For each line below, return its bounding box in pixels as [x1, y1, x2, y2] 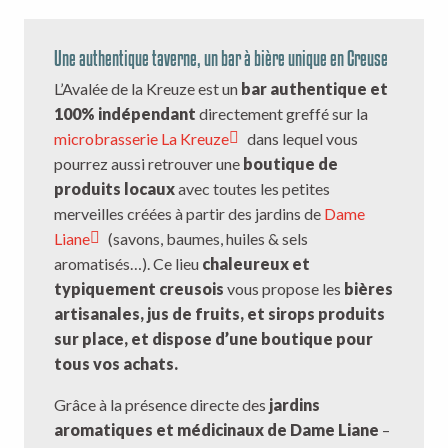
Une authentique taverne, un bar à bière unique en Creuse [54, 47, 388, 71]
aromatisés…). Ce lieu [54, 254, 202, 274]
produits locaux [54, 179, 175, 199]
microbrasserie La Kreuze [54, 129, 229, 149]
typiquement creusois [54, 279, 224, 299]
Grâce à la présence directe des [54, 395, 269, 415]
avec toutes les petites [175, 179, 330, 199]
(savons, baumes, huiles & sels [105, 229, 308, 249]
